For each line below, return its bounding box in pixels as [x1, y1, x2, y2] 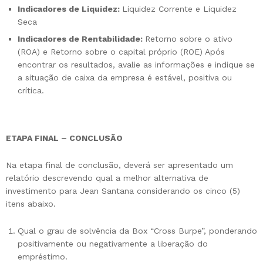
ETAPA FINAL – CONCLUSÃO [6, 133, 132, 143]
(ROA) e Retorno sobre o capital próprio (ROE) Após [18, 46, 225, 56]
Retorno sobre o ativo [145, 33, 232, 43]
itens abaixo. [6, 199, 56, 209]
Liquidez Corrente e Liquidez [122, 4, 237, 14]
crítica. [18, 85, 44, 95]
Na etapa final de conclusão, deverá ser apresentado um [6, 160, 233, 170]
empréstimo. [18, 251, 68, 261]
